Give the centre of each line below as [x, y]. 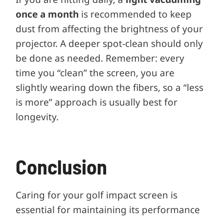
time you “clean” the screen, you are [95, 73]
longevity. [37, 117]
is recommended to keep [135, 14]
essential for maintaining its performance [108, 209]
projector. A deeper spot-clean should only [109, 43]
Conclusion [61, 166]
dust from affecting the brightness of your [109, 29]
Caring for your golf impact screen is [97, 195]
